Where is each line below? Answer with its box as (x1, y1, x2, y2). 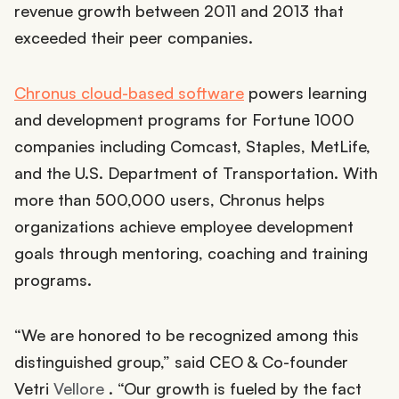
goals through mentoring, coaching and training (14, 243, 368, 263)
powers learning (244, 83, 367, 102)
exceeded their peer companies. (14, 28, 253, 47)
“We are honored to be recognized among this (14, 325, 359, 345)
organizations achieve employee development (14, 216, 354, 236)
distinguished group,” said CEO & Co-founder (14, 352, 348, 371)
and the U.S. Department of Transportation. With (14, 163, 378, 183)
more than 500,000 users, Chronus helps (14, 190, 325, 209)
